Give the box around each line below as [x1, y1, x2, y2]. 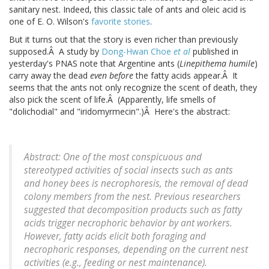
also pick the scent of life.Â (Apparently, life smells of [9, 94, 216, 106]
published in [190, 46, 238, 58]
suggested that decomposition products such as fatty [24, 204, 242, 217]
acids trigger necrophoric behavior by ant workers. [24, 217, 232, 230]
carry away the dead [9, 70, 90, 82]
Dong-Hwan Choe [101, 46, 174, 58]
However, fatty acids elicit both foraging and [24, 230, 206, 243]
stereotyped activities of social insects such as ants [24, 164, 233, 177]
